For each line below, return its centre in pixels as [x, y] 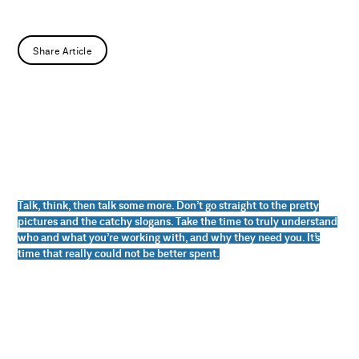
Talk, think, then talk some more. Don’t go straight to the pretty [169, 206]
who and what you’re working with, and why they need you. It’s [169, 238]
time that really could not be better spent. [119, 254]
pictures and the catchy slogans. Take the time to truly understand [178, 222]
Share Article [63, 51]
